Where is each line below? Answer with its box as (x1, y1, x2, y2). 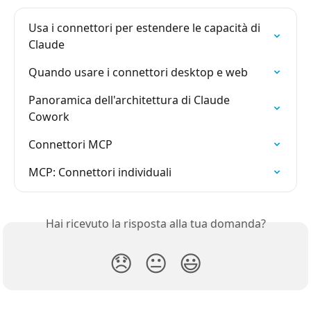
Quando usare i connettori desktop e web (28, 64, 248, 80)
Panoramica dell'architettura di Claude (28, 92, 233, 108)
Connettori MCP (28, 136, 112, 152)
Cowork (28, 108, 69, 124)
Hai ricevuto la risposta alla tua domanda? (45, 215, 266, 231)
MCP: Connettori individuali (28, 164, 171, 180)
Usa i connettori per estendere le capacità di (28, 19, 263, 35)
